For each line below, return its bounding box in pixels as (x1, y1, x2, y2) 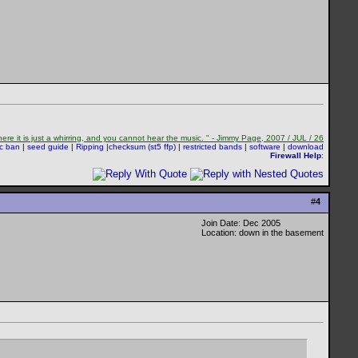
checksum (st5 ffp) (109, 142, 176, 152)
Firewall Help (270, 151, 321, 161)
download (288, 142, 324, 152)
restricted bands (183, 142, 242, 152)
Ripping (76, 142, 104, 152)
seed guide (27, 142, 71, 152)
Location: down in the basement (201, 228, 324, 237)
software (249, 142, 280, 152)
